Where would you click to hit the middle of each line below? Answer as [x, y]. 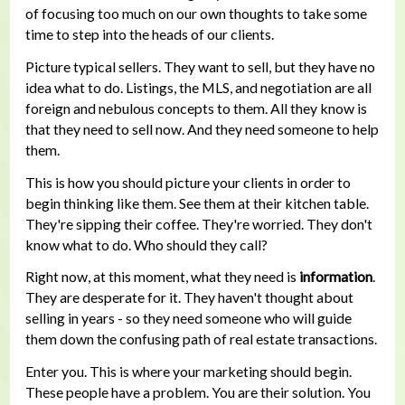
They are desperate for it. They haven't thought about [189, 297]
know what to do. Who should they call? [146, 244]
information [335, 277]
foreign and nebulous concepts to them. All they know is [196, 108]
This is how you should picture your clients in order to [188, 182]
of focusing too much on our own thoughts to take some [196, 14]
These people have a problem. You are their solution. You [198, 392]
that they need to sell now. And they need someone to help [202, 129]
